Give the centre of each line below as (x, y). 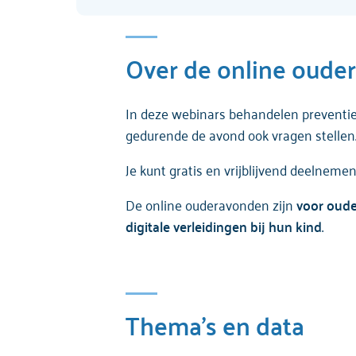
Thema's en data (215, 324)
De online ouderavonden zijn (211, 204)
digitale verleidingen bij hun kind (224, 225)
